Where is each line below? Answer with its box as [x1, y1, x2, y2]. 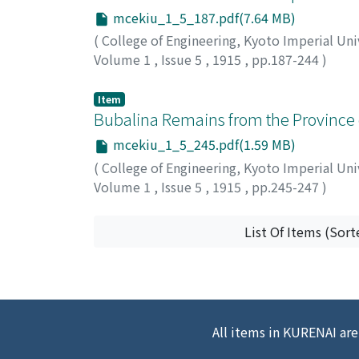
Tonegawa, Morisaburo [94, 69, 230, 89]
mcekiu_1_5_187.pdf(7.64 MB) [110, 7, 296, 27]
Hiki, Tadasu [94, 196, 168, 216]
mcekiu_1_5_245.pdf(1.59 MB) [110, 135, 296, 155]
